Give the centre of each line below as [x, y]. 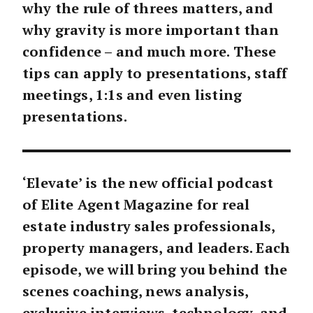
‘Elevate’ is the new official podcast [148, 182]
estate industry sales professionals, [149, 226]
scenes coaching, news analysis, [136, 291]
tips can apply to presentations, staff [155, 73]
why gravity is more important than [151, 29]
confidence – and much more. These [150, 51]
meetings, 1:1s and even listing [132, 94]
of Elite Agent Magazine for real [136, 204]
